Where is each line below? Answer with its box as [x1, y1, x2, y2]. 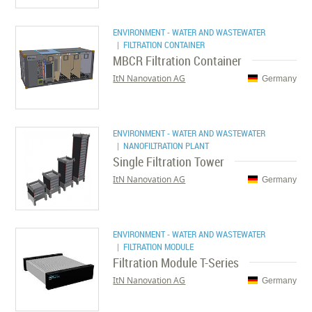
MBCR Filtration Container [113, 52, 242, 69]
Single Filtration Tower [113, 153, 225, 170]
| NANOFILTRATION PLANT [113, 139, 210, 152]
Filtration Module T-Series [113, 254, 240, 271]
